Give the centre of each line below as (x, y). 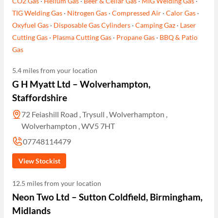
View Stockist (39, 161)
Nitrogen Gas (87, 13)
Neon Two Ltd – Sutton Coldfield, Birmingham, (108, 197)
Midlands (32, 210)
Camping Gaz (155, 25)
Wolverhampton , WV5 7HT (68, 126)
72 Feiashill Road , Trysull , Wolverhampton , (95, 114)
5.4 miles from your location (55, 71)
